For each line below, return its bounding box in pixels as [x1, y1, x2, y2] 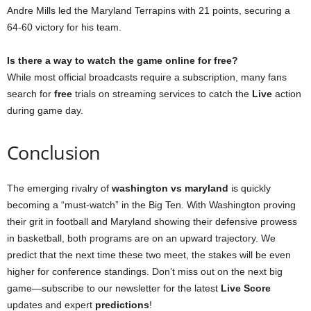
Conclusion [7, 139, 101, 165]
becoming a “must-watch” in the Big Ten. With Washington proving [7, 199, 296, 210]
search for [7, 87, 54, 99]
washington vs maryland [112, 182, 228, 194]
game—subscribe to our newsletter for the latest [7, 282, 221, 294]
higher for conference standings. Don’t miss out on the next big [7, 265, 283, 277]
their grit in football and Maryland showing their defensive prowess [7, 215, 297, 227]
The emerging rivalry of [7, 182, 112, 194]
